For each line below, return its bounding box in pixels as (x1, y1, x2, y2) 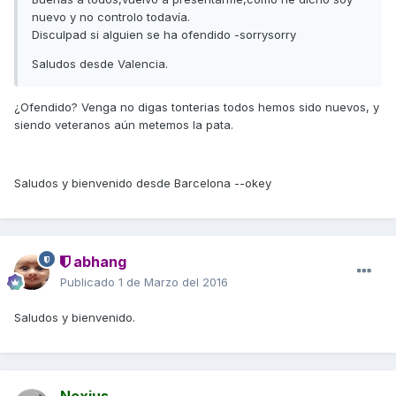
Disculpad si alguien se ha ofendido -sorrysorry (32, 27, 296, 42)
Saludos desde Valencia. (32, 57, 168, 72)
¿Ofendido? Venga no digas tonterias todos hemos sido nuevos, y (14, 100, 379, 115)
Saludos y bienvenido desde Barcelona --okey (14, 176, 271, 191)
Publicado (60, 275, 118, 290)
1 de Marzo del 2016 (118, 275, 228, 290)
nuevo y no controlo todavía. (32, 10, 190, 25)
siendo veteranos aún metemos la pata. (14, 118, 233, 133)
